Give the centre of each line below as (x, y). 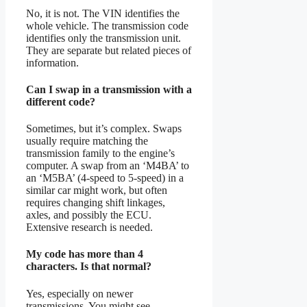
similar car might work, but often (97, 191)
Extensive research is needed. (89, 228)
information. (52, 62)
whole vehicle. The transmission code (107, 25)
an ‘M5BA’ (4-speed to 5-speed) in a (105, 178)
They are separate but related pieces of (109, 50)
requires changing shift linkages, (96, 203)
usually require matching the (87, 141)
